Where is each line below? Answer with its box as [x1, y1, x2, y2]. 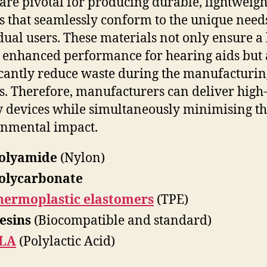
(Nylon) [57, 150, 105, 166]
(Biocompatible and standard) [31, 212, 212, 229]
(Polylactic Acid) [16, 233, 115, 250]
